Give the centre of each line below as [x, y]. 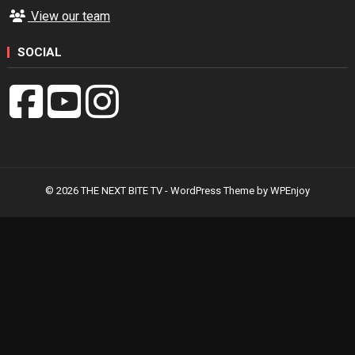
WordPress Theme [212, 191]
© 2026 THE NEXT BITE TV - [108, 191]
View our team [69, 16]
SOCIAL [39, 52]
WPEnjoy [290, 191]
